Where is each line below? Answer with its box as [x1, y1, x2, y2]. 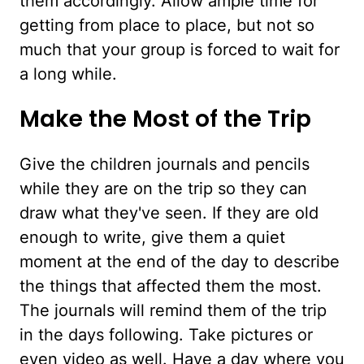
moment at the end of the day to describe [19, 252, 340, 272]
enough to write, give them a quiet [19, 227, 285, 248]
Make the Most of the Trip [19, 103, 311, 136]
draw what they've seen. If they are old [19, 203, 318, 223]
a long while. [19, 63, 117, 84]
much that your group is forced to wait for [19, 39, 340, 59]
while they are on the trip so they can [19, 179, 307, 199]
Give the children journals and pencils [19, 154, 310, 175]
